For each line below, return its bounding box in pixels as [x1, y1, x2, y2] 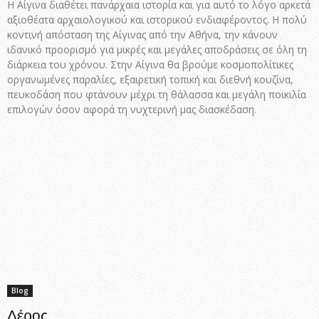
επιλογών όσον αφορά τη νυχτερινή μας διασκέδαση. [7, 102, 256, 116]
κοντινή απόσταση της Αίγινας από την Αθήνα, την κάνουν [7, 27, 278, 41]
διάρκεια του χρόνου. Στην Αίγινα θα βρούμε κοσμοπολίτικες [7, 57, 293, 71]
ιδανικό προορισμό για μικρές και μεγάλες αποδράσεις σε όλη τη [7, 42, 307, 56]
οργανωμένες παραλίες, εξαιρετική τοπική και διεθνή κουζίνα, [7, 72, 293, 86]
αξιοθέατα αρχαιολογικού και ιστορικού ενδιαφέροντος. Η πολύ [7, 12, 307, 26]
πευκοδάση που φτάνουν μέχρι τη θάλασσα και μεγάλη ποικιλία [7, 87, 306, 101]
